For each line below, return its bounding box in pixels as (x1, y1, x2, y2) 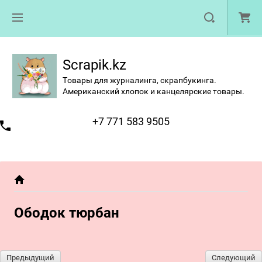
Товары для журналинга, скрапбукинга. (63, 75, 216, 85)
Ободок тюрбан (14, 205, 119, 221)
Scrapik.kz (63, 56, 126, 73)
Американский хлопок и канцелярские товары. (63, 86, 244, 96)
